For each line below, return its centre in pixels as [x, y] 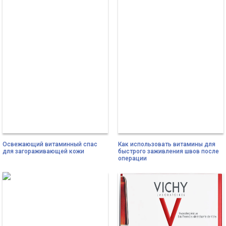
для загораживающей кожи [43, 151]
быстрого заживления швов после [168, 151]
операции [132, 158]
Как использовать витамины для [167, 144]
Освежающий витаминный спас [50, 144]
